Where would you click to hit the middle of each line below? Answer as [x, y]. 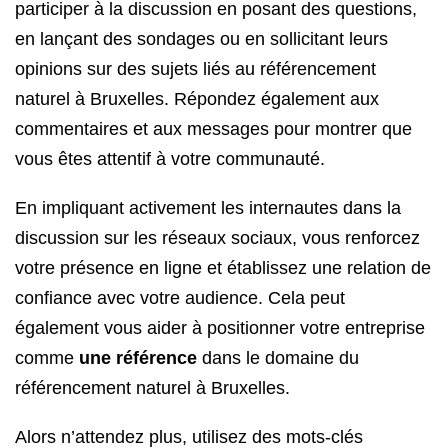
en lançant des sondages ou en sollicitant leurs [201, 39]
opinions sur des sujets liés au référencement [195, 69]
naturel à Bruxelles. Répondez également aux [197, 99]
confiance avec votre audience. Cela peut [180, 298]
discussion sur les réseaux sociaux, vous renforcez [217, 238]
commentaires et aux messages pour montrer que [213, 129]
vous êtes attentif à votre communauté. [170, 159]
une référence [138, 358]
